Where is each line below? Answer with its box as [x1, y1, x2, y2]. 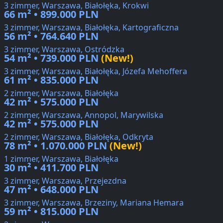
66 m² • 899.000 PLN [4, 7, 99, 21]
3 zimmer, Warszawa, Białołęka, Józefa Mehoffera [4, 66, 187, 77]
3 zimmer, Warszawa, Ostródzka [4, 44, 124, 55]
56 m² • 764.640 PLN [4, 29, 99, 43]
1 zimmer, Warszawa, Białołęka [4, 153, 118, 165]
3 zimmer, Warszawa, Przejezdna [4, 175, 126, 187]
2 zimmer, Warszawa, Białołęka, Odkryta [4, 131, 153, 143]
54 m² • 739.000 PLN [4, 51, 99, 65]
